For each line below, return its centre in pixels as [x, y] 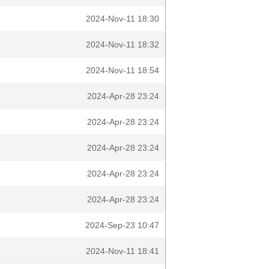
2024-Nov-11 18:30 [122, 19]
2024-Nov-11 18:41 [122, 251]
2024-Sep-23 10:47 [122, 225]
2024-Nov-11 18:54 [122, 70]
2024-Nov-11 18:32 [122, 44]
